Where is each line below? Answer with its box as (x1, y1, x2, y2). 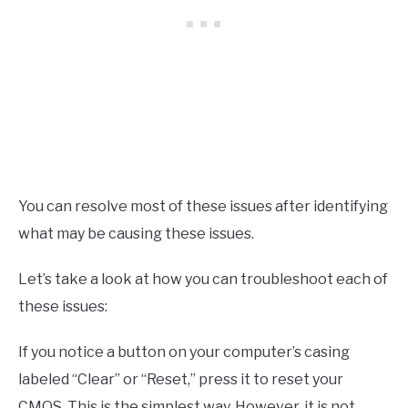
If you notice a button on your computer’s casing (18, 342, 350, 361)
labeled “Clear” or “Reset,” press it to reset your (18, 370, 343, 388)
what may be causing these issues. (18, 224, 254, 242)
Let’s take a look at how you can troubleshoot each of (18, 270, 388, 288)
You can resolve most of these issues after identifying (18, 197, 388, 215)
